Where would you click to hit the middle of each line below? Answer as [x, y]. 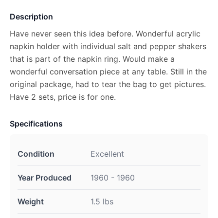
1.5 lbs [102, 201]
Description [31, 17]
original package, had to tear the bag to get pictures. [108, 84]
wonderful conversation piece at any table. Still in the [108, 72]
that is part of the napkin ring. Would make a [92, 59]
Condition [36, 154]
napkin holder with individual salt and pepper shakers [108, 46]
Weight [31, 201]
